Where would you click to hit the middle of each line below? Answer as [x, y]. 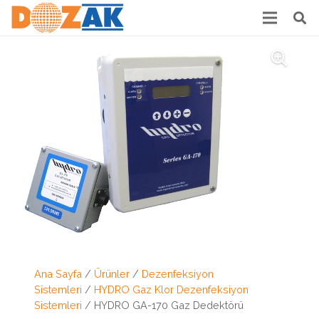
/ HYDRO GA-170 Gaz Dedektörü [163, 305]
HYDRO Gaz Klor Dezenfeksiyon [171, 289]
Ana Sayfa [58, 274]
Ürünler [112, 274]
